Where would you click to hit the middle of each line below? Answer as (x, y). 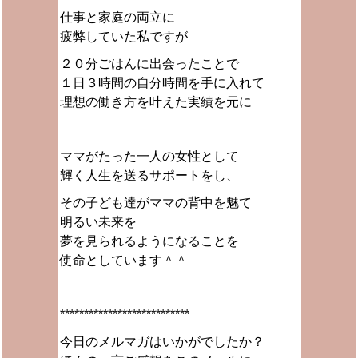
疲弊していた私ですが (123, 36)
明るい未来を (98, 222)
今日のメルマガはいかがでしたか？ (162, 342)
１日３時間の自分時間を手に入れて (162, 83)
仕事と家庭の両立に (117, 17)
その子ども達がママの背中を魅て (155, 203)
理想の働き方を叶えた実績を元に (155, 102)
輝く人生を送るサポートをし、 (149, 175)
